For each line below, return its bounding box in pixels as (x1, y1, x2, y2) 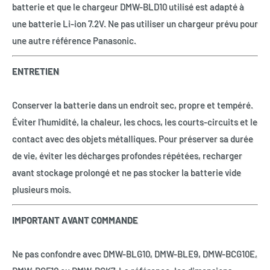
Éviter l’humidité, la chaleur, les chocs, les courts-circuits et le (12, 116, 257, 128)
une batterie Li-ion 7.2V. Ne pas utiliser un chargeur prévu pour (12, 18, 258, 30)
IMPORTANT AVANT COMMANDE (12, 215, 138, 226)
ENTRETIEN (12, 66, 59, 77)
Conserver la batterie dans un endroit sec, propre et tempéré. (12, 99, 253, 111)
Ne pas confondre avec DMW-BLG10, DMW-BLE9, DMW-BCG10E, (12, 248, 257, 260)
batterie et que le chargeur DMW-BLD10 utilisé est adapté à (12, 1, 244, 13)
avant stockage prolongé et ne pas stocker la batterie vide (12, 167, 241, 178)
